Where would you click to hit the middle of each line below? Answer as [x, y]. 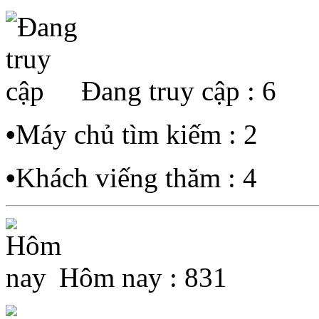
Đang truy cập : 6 [179, 90]
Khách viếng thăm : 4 [136, 177]
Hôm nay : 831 [143, 277]
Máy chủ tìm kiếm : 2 [137, 134]
